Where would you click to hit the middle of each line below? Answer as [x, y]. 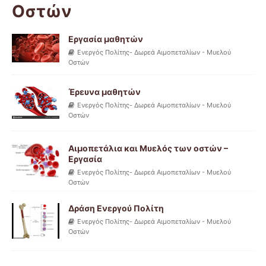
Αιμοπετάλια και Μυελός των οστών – [148, 148]
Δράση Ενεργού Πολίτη [116, 208]
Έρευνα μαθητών [104, 92]
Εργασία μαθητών [106, 39]
